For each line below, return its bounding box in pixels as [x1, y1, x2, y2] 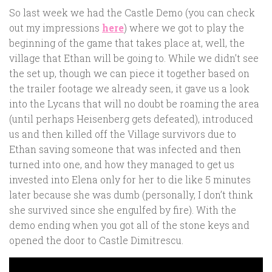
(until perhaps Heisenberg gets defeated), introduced [9, 112, 253, 125]
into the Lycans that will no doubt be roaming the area [9, 97, 259, 110]
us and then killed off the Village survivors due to [9, 127, 236, 140]
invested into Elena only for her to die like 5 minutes [9, 172, 251, 186]
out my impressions [9, 21, 102, 34]
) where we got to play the [124, 21, 244, 34]
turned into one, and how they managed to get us [9, 157, 234, 171]
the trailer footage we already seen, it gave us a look [9, 81, 250, 95]
